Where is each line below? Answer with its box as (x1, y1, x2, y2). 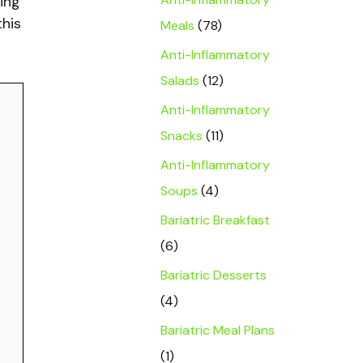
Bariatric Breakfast (160, 211, 270, 228)
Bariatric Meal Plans (160, 322, 275, 339)
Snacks (160, 127, 203, 144)
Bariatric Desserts (160, 267, 267, 284)
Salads (160, 72, 199, 89)
